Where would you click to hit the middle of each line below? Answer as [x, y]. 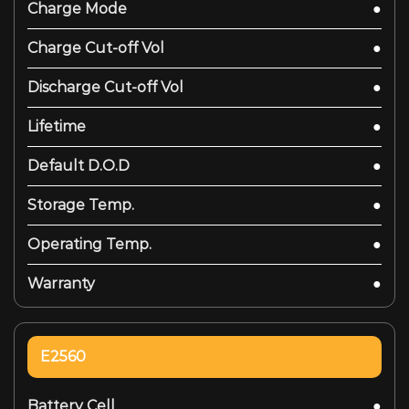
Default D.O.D [79, 165]
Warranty [61, 283]
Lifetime [57, 126]
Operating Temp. [89, 244]
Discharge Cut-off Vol [105, 87]
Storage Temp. [81, 204]
